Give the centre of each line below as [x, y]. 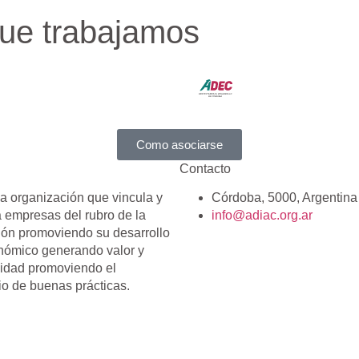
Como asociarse [179, 144]
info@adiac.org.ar [262, 216]
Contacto [205, 168]
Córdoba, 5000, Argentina [284, 198]
